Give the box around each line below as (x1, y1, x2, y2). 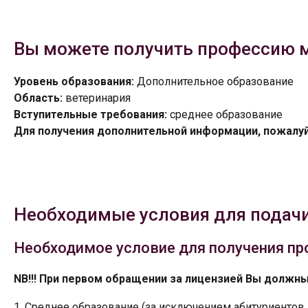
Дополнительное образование (134, 74, 294, 88)
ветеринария (63, 91, 131, 104)
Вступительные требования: (14, 107, 167, 121)
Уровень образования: (14, 74, 134, 88)
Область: (14, 91, 63, 104)
